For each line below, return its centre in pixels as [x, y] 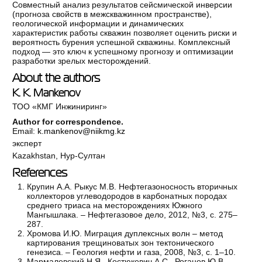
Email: [25, 131]
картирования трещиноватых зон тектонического [121, 243]
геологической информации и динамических [98, 24]
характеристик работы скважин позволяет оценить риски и [125, 33]
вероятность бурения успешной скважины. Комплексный [122, 42]
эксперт [27, 144]
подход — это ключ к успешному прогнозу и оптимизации [123, 52]
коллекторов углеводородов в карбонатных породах [127, 196]
